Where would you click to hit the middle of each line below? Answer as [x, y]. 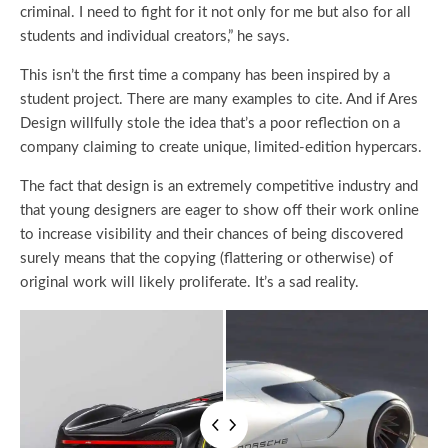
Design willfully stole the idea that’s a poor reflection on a [210, 124]
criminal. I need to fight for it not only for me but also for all [215, 13]
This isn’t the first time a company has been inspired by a [205, 76]
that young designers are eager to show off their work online [219, 211]
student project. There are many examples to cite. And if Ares [219, 100]
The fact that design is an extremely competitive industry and [219, 187]
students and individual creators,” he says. [155, 37]
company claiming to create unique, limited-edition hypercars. [223, 148]
